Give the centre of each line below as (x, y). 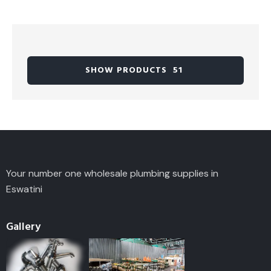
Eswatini (24, 189)
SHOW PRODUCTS (126, 70)
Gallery (23, 227)
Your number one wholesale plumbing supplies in (112, 173)
